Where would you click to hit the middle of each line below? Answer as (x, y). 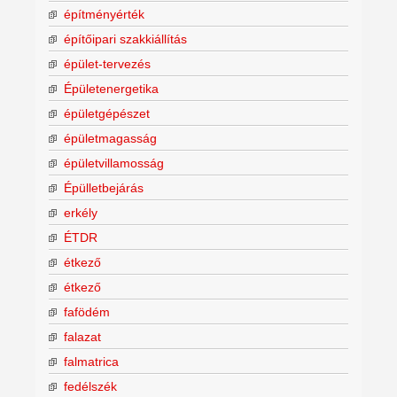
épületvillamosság (114, 163)
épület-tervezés (107, 63)
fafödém (87, 311)
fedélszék (90, 386)
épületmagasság (110, 138)
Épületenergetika (111, 88)
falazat (82, 336)
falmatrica (91, 361)
